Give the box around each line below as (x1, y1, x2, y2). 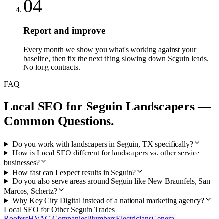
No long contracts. (23, 63, 80, 71)
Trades (92, 205, 115, 214)
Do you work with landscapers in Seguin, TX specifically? (12, 140, 193, 149)
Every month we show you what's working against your (23, 45, 196, 54)
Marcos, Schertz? (4, 187, 57, 196)
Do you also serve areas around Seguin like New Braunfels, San (12, 177, 210, 186)
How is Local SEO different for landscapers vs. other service (12, 149, 199, 157)
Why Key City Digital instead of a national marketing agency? (12, 197, 204, 205)
